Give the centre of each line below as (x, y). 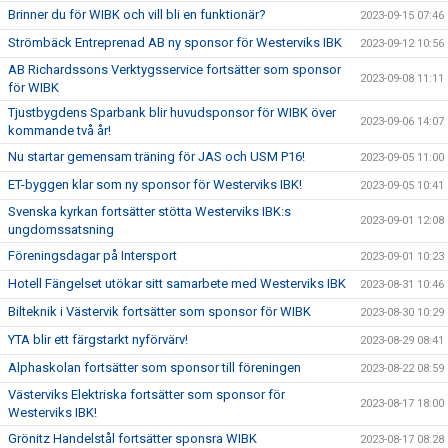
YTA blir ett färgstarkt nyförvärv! (98, 339)
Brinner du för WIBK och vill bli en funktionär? (137, 14)
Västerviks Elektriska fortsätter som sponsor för (146, 394)
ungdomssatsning (61, 229)
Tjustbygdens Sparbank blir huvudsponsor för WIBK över (172, 112)
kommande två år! (59, 130)
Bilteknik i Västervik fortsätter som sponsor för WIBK (159, 311)
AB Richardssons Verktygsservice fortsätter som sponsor (174, 69)
